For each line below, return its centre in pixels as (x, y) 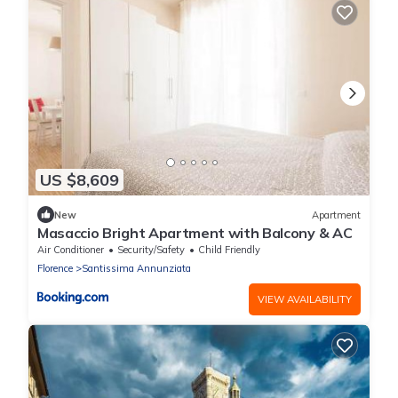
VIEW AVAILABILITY (305, 300)
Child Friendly (229, 250)
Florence (55, 269)
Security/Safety (151, 250)
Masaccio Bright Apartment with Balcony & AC (195, 233)
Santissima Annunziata (136, 269)
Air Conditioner (71, 250)
